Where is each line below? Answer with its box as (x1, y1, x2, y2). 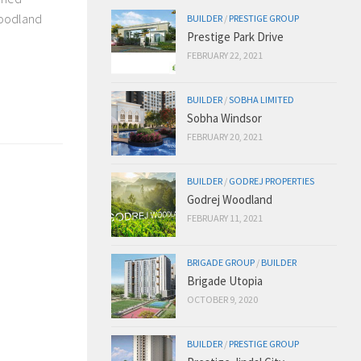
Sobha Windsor (187, 110, 262, 126)
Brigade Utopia (187, 272, 263, 288)
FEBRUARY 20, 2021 (187, 130, 263, 143)
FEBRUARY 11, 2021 (187, 211, 263, 224)
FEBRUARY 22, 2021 (187, 48, 263, 61)
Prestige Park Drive (187, 28, 284, 44)
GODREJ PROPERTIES (229, 174, 314, 187)
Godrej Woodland (187, 191, 272, 207)
